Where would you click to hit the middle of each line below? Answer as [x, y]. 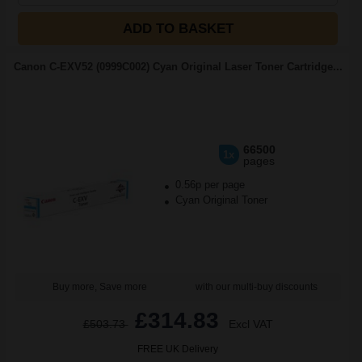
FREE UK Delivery [178, 349]
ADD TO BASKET [178, 29]
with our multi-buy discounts [256, 287]
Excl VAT [250, 324]
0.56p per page [210, 185]
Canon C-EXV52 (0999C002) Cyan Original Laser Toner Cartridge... [178, 67]
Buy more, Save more [99, 287]
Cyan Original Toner [219, 200]
